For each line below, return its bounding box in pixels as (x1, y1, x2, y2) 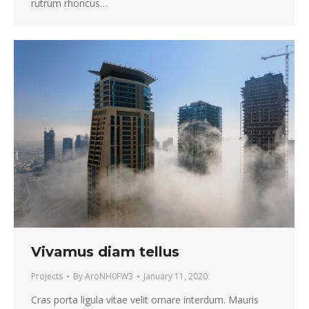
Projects (31, 270, 63, 282)
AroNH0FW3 (85, 270, 133, 282)
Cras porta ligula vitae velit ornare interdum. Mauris (31, 292, 259, 306)
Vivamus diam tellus (31, 243, 179, 260)
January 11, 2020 (143, 270, 208, 282)
